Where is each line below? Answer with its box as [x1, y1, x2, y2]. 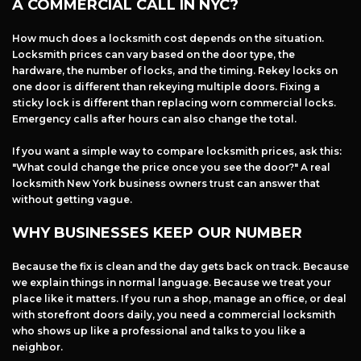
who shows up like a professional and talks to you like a [12, 325, 305, 338]
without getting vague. [12, 193, 132, 206]
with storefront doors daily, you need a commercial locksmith [12, 309, 335, 322]
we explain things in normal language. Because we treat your [12, 276, 331, 289]
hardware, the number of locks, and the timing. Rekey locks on [12, 64, 338, 77]
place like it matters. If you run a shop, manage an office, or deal [12, 293, 346, 305]
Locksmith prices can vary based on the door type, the [12, 48, 295, 61]
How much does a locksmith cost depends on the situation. [12, 32, 324, 45]
